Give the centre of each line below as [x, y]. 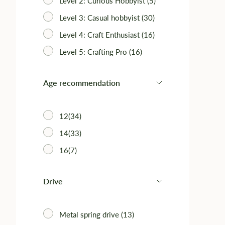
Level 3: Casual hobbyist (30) [107, 18]
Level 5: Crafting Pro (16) [101, 52]
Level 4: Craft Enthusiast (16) [107, 35]
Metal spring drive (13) [97, 214]
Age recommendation [82, 83]
